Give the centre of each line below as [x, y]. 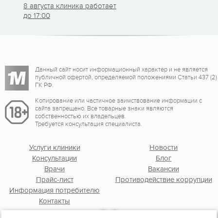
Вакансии [163, 169]
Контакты [54, 201]
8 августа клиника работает [70, 6]
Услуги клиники [54, 147]
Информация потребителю [54, 190]
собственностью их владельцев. [81, 116]
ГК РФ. [44, 85]
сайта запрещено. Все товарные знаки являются [104, 108]
